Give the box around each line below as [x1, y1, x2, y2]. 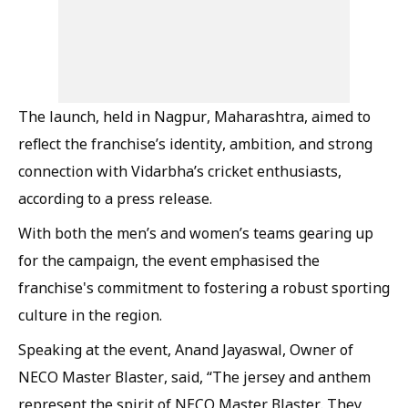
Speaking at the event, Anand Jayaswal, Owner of [18, 340, 353, 360]
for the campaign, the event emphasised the [18, 250, 320, 270]
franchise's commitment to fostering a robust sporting [18, 278, 390, 298]
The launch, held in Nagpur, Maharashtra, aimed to [18, 107, 371, 127]
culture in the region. [18, 305, 162, 325]
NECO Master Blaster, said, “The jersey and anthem [18, 367, 371, 387]
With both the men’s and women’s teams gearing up [18, 223, 373, 243]
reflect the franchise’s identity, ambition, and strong [18, 134, 372, 154]
